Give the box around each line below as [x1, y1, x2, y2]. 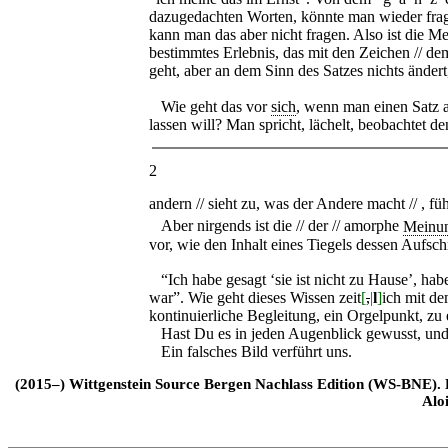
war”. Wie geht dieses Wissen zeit [149, 289, 361, 307]
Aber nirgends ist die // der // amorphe [149, 217, 403, 235]
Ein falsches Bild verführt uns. [149, 343, 352, 361]
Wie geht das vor [149, 98, 271, 116]
